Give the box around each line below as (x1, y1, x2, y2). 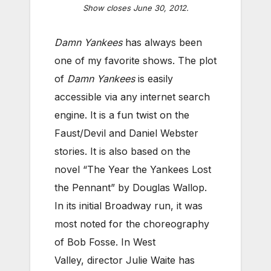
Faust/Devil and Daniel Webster (54, 127, 198, 140)
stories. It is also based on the (54, 145, 191, 158)
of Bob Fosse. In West (54, 236, 155, 249)
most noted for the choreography (54, 218, 209, 230)
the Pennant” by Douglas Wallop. (54, 181, 207, 194)
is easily (135, 73, 173, 85)
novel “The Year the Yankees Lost (54, 163, 211, 176)
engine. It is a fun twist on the (54, 109, 189, 122)
